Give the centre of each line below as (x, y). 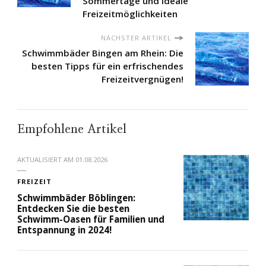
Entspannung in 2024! (64, 230)
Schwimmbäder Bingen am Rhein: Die (103, 53)
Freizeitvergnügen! (142, 79)
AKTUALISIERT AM (46, 160)
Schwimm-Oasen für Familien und (91, 219)
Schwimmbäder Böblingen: (76, 198)
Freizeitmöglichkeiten (130, 14)
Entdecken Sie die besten (73, 209)
